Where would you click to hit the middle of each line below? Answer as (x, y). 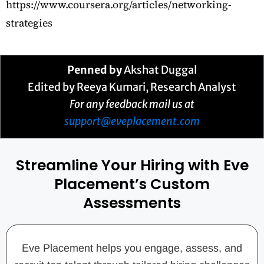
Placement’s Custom (132, 184)
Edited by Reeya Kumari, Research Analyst (132, 87)
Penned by (95, 70)
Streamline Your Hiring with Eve (132, 166)
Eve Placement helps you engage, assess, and (132, 248)
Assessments (132, 203)
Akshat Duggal (159, 70)
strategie (27, 23)
